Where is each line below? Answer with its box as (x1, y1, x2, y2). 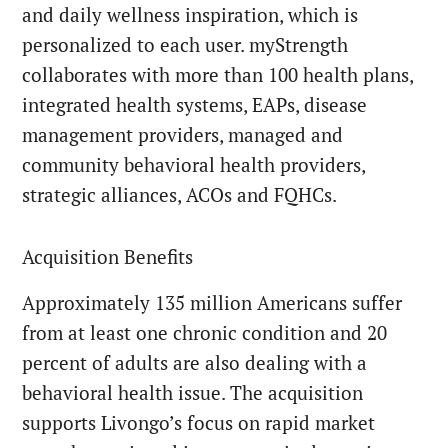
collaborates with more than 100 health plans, (22, 63, 414, 88)
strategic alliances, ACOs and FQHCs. (22, 183, 338, 208)
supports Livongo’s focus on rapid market (22, 411, 376, 436)
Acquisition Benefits (22, 245, 194, 270)
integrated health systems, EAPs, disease (22, 93, 368, 118)
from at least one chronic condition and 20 (22, 321, 388, 346)
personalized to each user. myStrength (22, 33, 349, 58)
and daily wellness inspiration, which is (22, 3, 359, 28)
